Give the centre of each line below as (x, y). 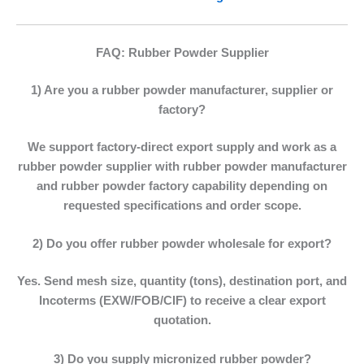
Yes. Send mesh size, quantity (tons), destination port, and (182, 282)
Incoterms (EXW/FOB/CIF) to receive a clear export (182, 301)
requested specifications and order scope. (182, 206)
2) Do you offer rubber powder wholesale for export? (182, 244)
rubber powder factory (125, 186)
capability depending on (258, 186)
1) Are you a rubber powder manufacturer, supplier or (182, 91)
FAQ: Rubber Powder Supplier (182, 53)
